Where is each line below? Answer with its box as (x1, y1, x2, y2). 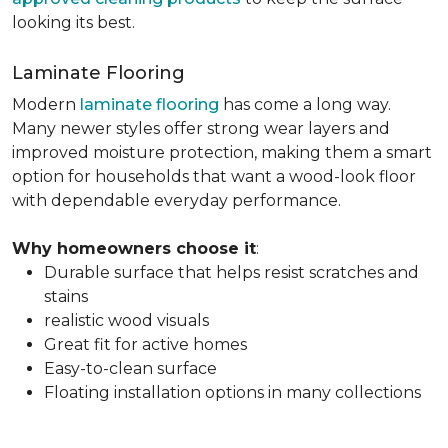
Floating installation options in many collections (44, 383, 421, 402)
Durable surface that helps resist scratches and (44, 263, 419, 282)
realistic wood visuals (44, 311, 209, 330)
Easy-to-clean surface (44, 359, 217, 378)
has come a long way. (219, 95, 391, 114)
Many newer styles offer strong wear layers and (12, 119, 390, 138)
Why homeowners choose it (12, 239, 256, 258)
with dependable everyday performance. (12, 191, 341, 210)
